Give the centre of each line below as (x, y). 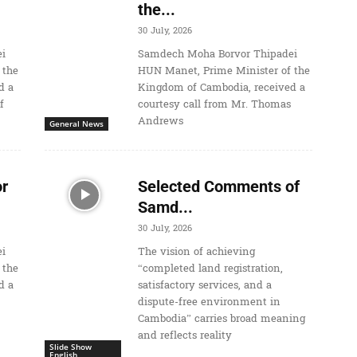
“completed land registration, (210, 269)
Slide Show (71, 347)
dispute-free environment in (209, 302)
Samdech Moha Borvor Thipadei (217, 55)
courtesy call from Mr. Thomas (214, 105)
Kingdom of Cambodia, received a (221, 88)
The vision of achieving (196, 252)
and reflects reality (184, 336)
